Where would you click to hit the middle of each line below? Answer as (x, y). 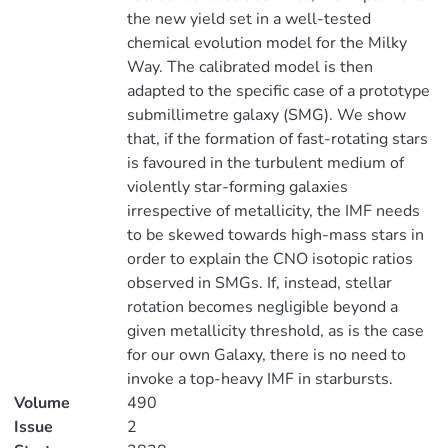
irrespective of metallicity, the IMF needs (273, 211)
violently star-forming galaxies (237, 187)
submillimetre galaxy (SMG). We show (266, 115)
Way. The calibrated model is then (249, 67)
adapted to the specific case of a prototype (278, 91)
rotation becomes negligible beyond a (262, 307)
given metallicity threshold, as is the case (275, 331)
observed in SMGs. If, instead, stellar (259, 283)
